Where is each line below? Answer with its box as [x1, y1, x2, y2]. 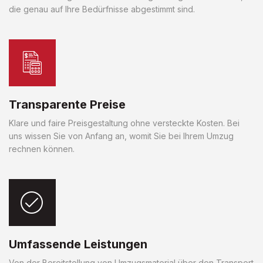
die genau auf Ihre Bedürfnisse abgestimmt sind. [9, 4, 195, 14]
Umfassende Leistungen [9, 237, 147, 251]
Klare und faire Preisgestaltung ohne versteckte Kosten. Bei [9, 117, 240, 128]
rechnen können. [9, 143, 75, 154]
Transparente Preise [9, 97, 126, 112]
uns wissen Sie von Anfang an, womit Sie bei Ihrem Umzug [9, 130, 234, 141]
